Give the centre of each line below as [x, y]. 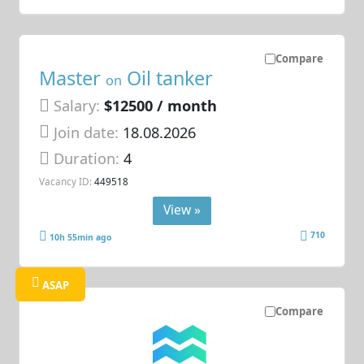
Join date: [87, 132]
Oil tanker [168, 78]
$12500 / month [161, 106]
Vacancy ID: [66, 181]
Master [73, 78]
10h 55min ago [81, 237]
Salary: [77, 106]
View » [182, 210]
